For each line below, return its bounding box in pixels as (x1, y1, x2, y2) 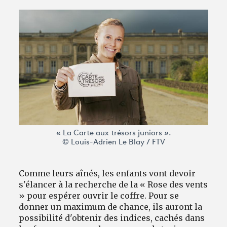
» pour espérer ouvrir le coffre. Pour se (19, 190, 179, 201)
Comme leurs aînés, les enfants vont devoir (19, 168, 196, 178)
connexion (30, 50, 70, 61)
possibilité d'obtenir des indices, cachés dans (19, 212, 205, 223)
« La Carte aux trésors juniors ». (56, 129, 171, 137)
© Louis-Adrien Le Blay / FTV (62, 138, 165, 146)
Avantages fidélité (16, 25, 89, 37)
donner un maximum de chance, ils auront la (19, 201, 203, 212)
